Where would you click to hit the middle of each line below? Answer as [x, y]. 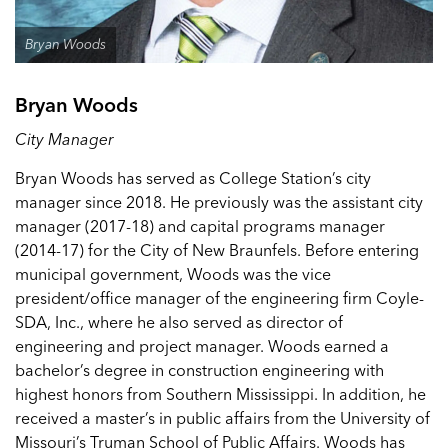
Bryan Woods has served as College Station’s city [193, 178]
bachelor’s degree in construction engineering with [199, 370]
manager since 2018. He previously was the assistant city [219, 202]
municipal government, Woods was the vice [173, 274]
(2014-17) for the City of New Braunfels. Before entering [217, 250]
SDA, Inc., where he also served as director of [179, 322]
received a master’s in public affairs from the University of [222, 418]
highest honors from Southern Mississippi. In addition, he [220, 394]
